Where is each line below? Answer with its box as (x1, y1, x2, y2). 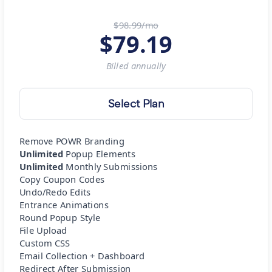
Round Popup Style (19, 211, 101, 224)
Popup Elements (66, 148, 135, 160)
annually (131, 59, 166, 72)
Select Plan (107, 96, 165, 111)
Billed (106, 59, 131, 72)
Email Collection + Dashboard (19, 250, 145, 262)
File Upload (19, 224, 67, 237)
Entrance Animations (19, 199, 109, 211)
